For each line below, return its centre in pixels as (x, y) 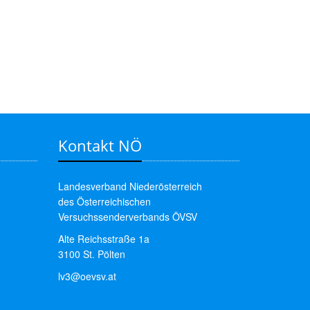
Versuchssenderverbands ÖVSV (127, 217)
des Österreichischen (104, 201)
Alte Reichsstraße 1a (103, 239)
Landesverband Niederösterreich (130, 186)
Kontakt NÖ (100, 145)
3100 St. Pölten (91, 254)
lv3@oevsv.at (87, 276)
